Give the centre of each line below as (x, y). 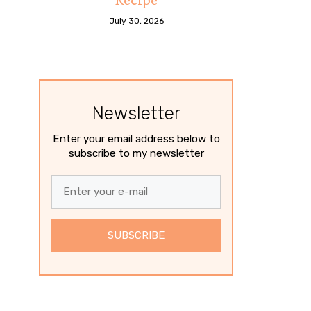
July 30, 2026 (136, 20)
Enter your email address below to (136, 138)
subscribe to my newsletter (136, 153)
